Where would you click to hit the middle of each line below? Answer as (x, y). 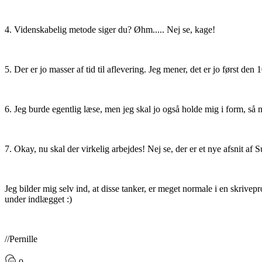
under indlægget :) (38, 199)
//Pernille (23, 239)
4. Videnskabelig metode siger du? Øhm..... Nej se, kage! (110, 30)
